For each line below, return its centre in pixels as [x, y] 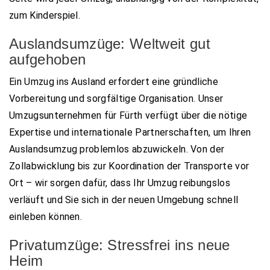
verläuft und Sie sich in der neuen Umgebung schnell [124, 199]
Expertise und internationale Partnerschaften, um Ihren [130, 132]
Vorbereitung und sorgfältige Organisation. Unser [116, 98]
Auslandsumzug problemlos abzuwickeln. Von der [117, 149]
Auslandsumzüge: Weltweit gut [110, 43]
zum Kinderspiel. [45, 15]
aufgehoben [48, 59]
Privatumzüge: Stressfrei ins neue [120, 245]
